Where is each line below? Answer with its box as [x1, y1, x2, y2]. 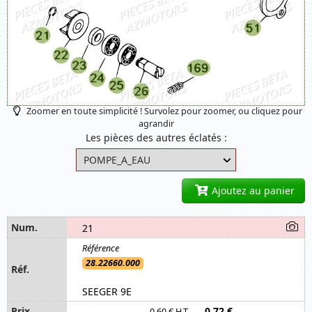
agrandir [138, 118, 174, 130]
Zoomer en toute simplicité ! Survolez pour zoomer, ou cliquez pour [24, 105, 303, 118]
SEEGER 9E [82, 284, 132, 298]
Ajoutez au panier [208, 184, 295, 198]
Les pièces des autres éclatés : [85, 131, 227, 145]
